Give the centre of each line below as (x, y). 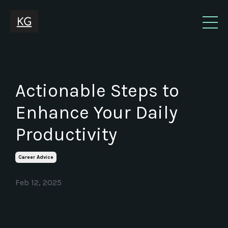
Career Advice (36, 158)
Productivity (66, 135)
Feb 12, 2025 (38, 183)
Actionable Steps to (97, 91)
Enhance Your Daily (96, 113)
